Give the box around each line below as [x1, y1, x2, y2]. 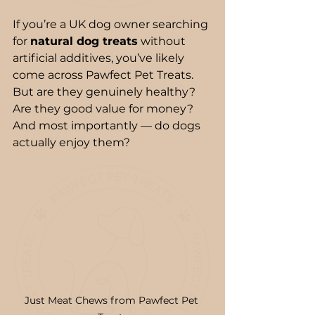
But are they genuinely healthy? [13, 85, 198, 99]
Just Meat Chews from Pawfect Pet [24, 293, 201, 307]
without [138, 34, 188, 49]
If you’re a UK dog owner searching [13, 18, 211, 32]
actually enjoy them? [13, 136, 130, 150]
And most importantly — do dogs [13, 119, 203, 133]
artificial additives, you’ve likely [13, 51, 187, 65]
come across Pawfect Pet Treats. [13, 68, 196, 82]
